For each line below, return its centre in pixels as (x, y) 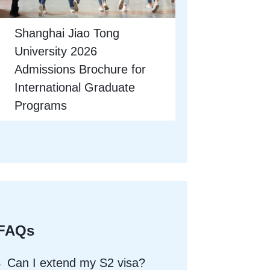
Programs (41, 106)
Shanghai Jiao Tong (67, 33)
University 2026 (56, 52)
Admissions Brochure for (80, 70)
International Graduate (75, 88)
